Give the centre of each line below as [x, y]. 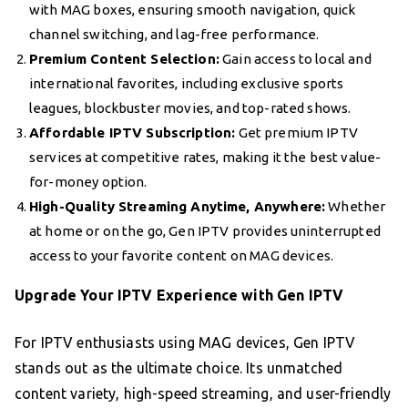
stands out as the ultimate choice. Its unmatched [179, 367]
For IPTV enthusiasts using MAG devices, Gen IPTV [185, 342]
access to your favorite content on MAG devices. [182, 255]
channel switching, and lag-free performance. [174, 34]
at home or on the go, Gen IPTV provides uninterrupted [205, 230]
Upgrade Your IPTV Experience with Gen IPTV [179, 295]
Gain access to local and [295, 58]
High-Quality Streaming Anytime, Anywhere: [178, 206]
